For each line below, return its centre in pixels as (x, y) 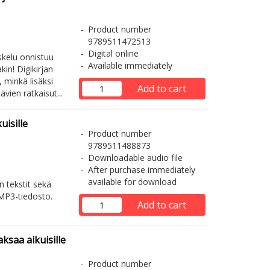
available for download (132, 182)
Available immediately (130, 65)
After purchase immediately (141, 170)
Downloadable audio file (135, 158)
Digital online (113, 53)
